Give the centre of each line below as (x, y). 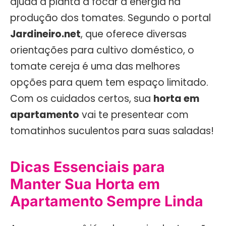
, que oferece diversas (134, 34)
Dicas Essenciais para (88, 167)
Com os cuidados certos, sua (82, 98)
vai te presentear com (134, 115)
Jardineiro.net (45, 34)
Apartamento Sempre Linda (107, 201)
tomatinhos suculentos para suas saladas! (112, 131)
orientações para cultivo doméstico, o (102, 50)
